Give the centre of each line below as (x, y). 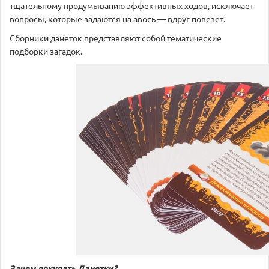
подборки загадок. (46, 51)
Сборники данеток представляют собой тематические (116, 38)
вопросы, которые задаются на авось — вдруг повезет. (117, 18)
